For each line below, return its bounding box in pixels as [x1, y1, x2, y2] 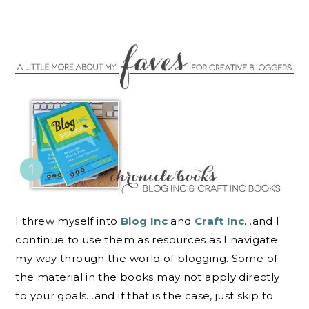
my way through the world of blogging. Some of [15, 252, 278, 266]
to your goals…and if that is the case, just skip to [15, 289, 274, 303]
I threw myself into [15, 215, 121, 228]
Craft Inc [194, 215, 245, 228]
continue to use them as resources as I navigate [15, 233, 278, 247]
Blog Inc [120, 215, 168, 228]
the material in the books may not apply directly [15, 270, 280, 284]
